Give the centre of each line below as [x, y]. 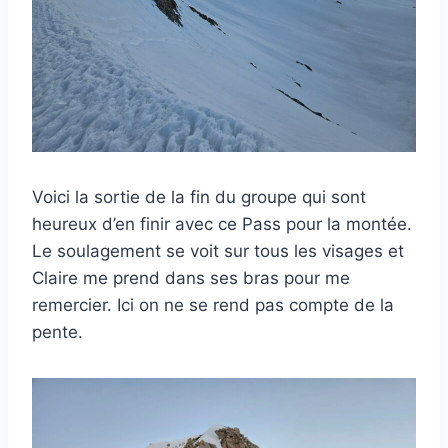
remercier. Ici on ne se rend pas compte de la [213, 305]
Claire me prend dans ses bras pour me [191, 278]
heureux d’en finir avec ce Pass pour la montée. [222, 224]
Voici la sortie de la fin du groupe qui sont [199, 197]
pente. [57, 332]
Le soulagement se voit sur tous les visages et [218, 251]
